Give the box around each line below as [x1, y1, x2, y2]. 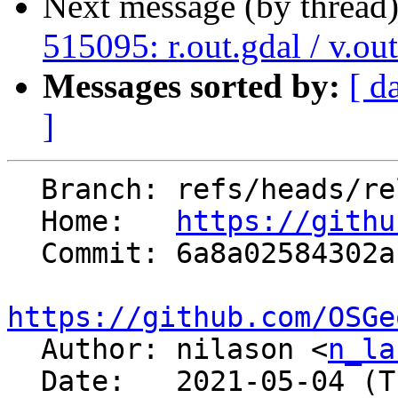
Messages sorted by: [43, 67, 340, 106]
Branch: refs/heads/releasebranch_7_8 [7, 173, 41, 206]
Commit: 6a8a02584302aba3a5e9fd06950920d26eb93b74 [7, 237, 41, 270]
